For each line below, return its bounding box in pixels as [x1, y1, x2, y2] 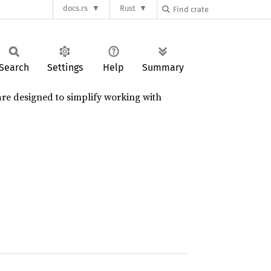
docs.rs [63, 4, 88, 13]
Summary [142, 62, 184, 73]
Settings [47, 62, 83, 73]
